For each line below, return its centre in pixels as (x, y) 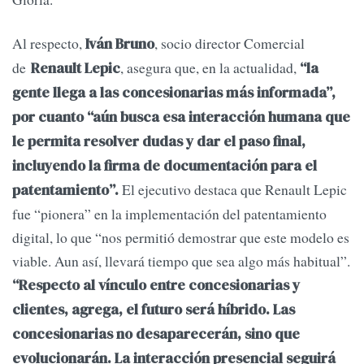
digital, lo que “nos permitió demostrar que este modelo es (181, 237)
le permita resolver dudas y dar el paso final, (159, 141)
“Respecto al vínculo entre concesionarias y (156, 285)
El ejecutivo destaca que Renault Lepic (233, 189)
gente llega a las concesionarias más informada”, (174, 92)
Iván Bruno (120, 43)
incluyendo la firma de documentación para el (165, 165)
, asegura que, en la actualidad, (208, 67)
